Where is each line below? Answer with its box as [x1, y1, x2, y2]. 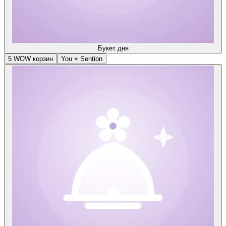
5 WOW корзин [8, 55, 53, 63]
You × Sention [61, 55, 102, 63]
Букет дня [97, 44, 129, 52]
